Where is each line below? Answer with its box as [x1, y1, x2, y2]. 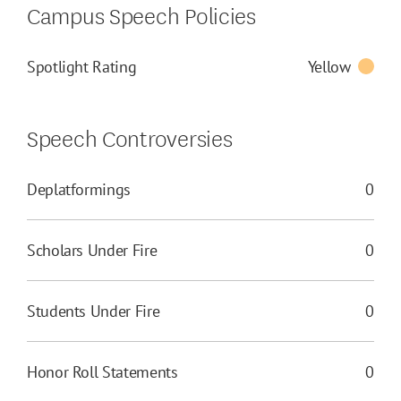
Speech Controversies [27, 120, 233, 154]
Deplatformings [27, 179, 131, 200]
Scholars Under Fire [27, 240, 158, 261]
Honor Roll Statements [27, 362, 178, 383]
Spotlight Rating [27, 56, 137, 78]
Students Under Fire [27, 301, 160, 322]
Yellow [307, 56, 351, 78]
